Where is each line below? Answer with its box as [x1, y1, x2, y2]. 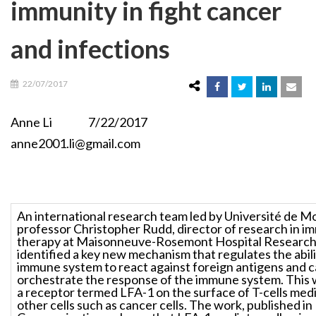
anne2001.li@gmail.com [11, 135, 140, 151]
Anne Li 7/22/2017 [11, 114, 181, 130]
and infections [11, 32, 170, 64]
